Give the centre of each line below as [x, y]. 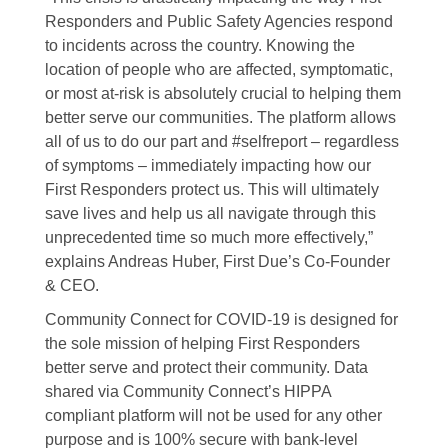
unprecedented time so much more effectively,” [208, 237]
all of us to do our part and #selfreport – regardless [221, 141]
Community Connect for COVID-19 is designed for [221, 319]
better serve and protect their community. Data [206, 367]
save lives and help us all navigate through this [210, 213]
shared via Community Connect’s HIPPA [187, 391]
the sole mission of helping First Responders [202, 343]
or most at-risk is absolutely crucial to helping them [222, 93]
